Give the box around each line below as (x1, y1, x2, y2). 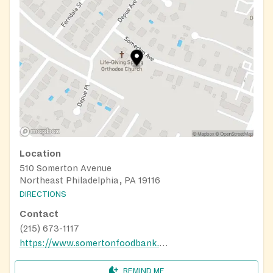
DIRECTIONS (19, 190, 66, 199)
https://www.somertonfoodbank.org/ (159, 238, 168, 248)
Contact (19, 208, 58, 219)
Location (19, 149, 61, 159)
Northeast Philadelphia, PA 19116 (19, 175, 160, 186)
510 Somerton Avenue (19, 163, 112, 174)
